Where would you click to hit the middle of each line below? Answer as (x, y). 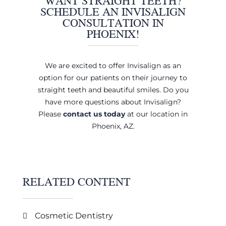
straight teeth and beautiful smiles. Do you (113, 90)
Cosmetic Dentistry (74, 216)
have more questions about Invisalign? (113, 102)
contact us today (94, 114)
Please (50, 114)
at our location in (156, 114)
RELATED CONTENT (76, 182)
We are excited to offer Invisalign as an (113, 65)
